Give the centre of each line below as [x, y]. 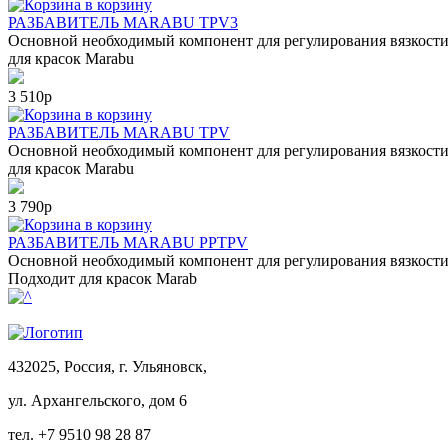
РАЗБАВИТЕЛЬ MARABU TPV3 [123, 22]
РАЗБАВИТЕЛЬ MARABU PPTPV [128, 242]
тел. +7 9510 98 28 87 [79, 434]
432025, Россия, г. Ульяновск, [107, 366]
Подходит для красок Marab [102, 278]
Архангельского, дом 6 [109, 400]
